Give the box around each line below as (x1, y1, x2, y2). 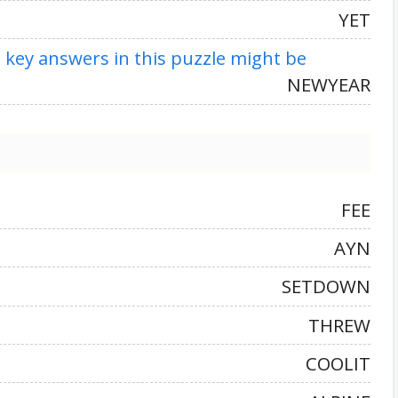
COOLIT (306, 350, 370, 376)
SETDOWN (282, 274, 370, 299)
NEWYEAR (287, 72, 370, 98)
